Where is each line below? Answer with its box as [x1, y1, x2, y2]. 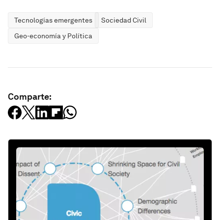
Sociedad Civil [101, 16, 146, 25]
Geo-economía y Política [14, 32, 92, 40]
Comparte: [8, 91, 52, 102]
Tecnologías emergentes [14, 16, 92, 25]
